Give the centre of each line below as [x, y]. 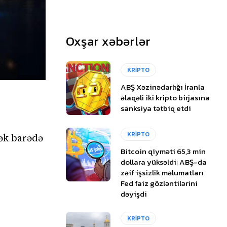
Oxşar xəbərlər [108, 41]
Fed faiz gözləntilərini [159, 183]
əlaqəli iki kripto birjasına [165, 97]
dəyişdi [134, 194]
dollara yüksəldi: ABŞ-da [164, 162]
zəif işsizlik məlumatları [162, 172]
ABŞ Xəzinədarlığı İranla [163, 87]
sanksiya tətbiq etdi [156, 108]
